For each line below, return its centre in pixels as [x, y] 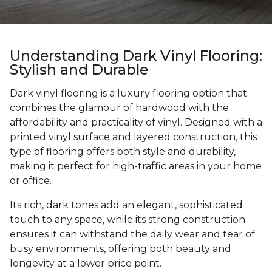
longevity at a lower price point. [86, 263]
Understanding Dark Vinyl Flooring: [136, 56]
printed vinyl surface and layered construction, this [133, 137]
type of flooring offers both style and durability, [123, 152]
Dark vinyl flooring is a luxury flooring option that [128, 93]
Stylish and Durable [79, 70]
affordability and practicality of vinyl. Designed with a [136, 123]
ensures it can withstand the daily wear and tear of [132, 234]
